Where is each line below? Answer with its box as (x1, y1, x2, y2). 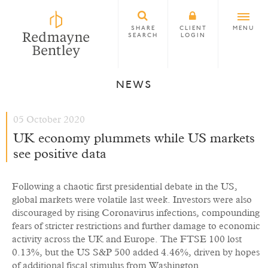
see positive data (13, 148, 106, 161)
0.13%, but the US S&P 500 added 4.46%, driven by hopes (12, 248, 260, 257)
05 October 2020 (13, 115, 85, 124)
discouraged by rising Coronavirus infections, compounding (12, 208, 260, 218)
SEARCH (128, 33, 159, 39)
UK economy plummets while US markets (13, 132, 255, 145)
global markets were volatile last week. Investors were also (12, 195, 252, 205)
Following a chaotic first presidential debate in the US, (12, 182, 237, 191)
